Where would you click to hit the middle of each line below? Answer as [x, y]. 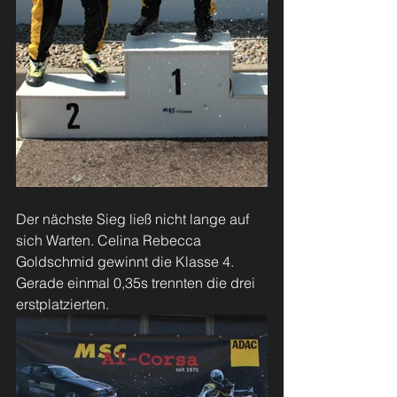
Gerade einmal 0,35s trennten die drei [137, 283]
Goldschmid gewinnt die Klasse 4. [127, 261]
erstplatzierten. [64, 304]
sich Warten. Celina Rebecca [110, 240]
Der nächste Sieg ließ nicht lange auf [134, 219]
